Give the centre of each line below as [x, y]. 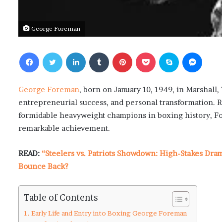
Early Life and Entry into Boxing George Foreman [109, 213]
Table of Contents [61, 198]
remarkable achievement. [64, 128]
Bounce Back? [43, 166]
